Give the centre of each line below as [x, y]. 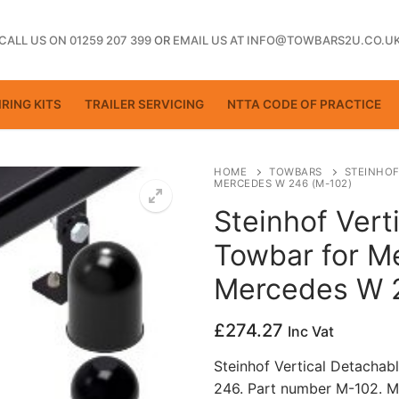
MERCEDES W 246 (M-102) [283, 183]
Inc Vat [311, 332]
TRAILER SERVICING [144, 104]
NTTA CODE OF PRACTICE [304, 104]
